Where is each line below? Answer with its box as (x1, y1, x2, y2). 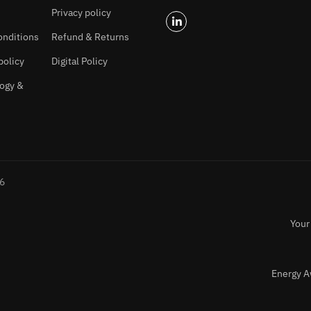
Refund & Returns (51, 31, 129, 43)
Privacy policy (51, 6, 111, 19)
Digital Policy (51, 55, 108, 67)
